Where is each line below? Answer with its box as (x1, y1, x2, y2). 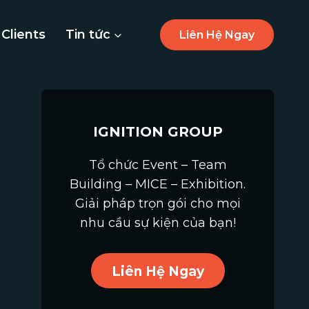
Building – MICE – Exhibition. (70, 177, 246, 192)
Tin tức (65, 26, 110, 42)
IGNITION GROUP (92, 123, 223, 140)
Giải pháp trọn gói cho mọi (74, 196, 241, 211)
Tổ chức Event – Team (88, 157, 227, 172)
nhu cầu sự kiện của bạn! (79, 215, 236, 230)
